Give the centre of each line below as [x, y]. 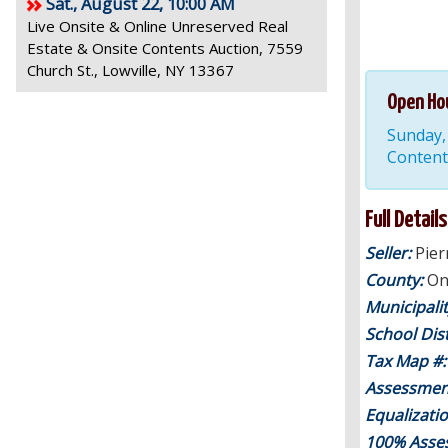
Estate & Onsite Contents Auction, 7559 [165, 48]
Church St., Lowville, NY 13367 [130, 70]
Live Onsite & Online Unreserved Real [157, 26]
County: [396, 280]
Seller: [390, 253]
